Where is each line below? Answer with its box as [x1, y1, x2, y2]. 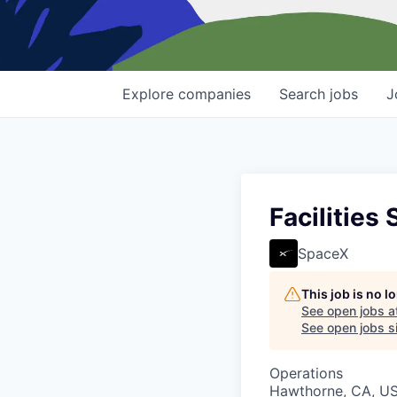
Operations [269, 364, 343, 383]
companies [178, 85, 251, 104]
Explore [122, 85, 178, 104]
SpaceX [298, 245, 348, 263]
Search [279, 85, 330, 104]
